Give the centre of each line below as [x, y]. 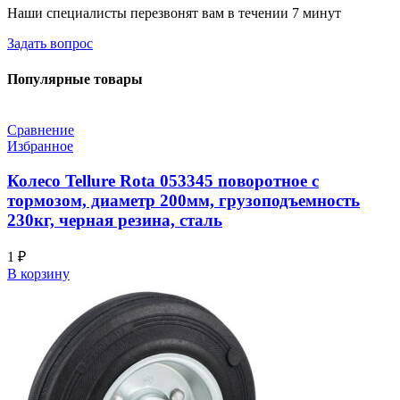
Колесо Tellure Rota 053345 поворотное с [163, 180]
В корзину [38, 274]
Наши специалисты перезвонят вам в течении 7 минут [174, 13]
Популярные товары [75, 79]
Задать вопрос [50, 44]
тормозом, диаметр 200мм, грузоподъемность [183, 200]
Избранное [40, 146]
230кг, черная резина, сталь [115, 220]
